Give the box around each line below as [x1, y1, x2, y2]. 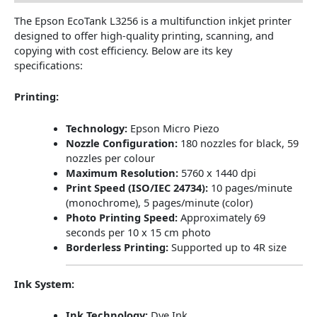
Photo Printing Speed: [65, 209, 178, 224]
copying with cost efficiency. [14, 43, 149, 58]
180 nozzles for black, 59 [180, 135, 299, 150]
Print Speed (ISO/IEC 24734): [65, 180, 208, 195]
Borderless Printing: [65, 239, 168, 254]
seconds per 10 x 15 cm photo [65, 224, 211, 239]
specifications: [14, 58, 83, 73]
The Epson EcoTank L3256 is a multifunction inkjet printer [14, 13, 292, 28]
